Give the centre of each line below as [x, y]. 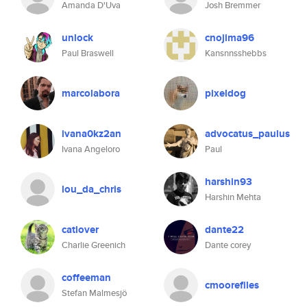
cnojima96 [230, 38]
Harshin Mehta [233, 197]
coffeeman [86, 278]
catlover [80, 230]
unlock [77, 38]
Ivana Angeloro [91, 149]
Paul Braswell [88, 53]
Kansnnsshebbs [236, 53]
